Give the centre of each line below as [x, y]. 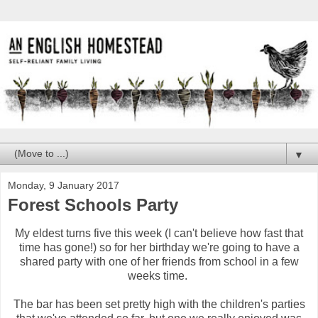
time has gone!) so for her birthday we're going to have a [159, 248]
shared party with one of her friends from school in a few [159, 262]
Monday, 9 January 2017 [64, 186]
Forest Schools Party [93, 205]
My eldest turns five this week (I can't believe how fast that [159, 234]
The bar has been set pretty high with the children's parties [159, 305]
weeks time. [159, 276]
